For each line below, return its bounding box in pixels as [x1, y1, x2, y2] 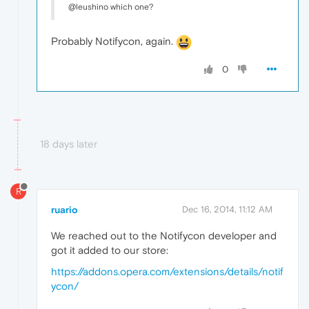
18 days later [40, 138, 97, 150]
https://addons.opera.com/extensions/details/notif [51, 266, 283, 278]
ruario [51, 204, 78, 216]
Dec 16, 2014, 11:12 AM [182, 204, 272, 215]
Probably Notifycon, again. [51, 35, 176, 48]
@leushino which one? [68, 2, 153, 12]
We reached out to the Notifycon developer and [51, 230, 277, 242]
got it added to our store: [51, 244, 168, 257]
